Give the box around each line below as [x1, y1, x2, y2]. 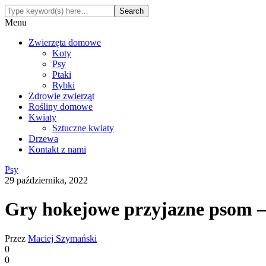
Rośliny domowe [28, 102, 93, 112]
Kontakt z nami [28, 144, 86, 154]
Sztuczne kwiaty [52, 123, 114, 133]
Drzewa [28, 134, 58, 144]
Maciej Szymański [28, 233, 97, 243]
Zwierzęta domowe [28, 37, 101, 47]
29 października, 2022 [5, 175, 88, 185]
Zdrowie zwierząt [28, 91, 94, 101]
